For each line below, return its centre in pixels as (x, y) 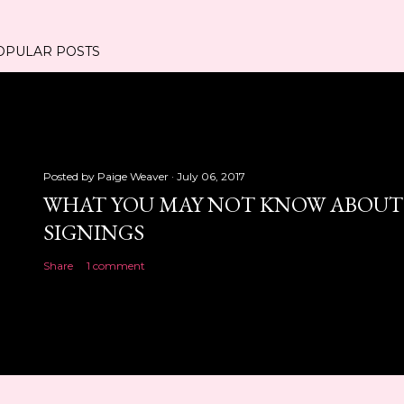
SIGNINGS (94, 232)
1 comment (116, 266)
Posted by (70, 176)
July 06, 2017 (211, 176)
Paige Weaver (133, 176)
